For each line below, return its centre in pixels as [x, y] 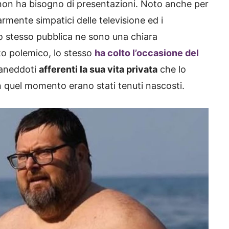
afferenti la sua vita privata [98, 70]
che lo [172, 70]
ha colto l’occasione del [147, 53]
